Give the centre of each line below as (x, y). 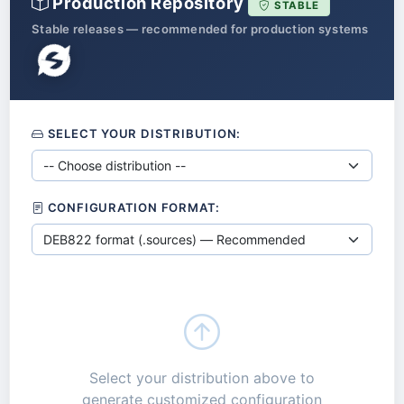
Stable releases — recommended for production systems (200, 28)
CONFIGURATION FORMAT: (132, 208)
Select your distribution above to (202, 378)
